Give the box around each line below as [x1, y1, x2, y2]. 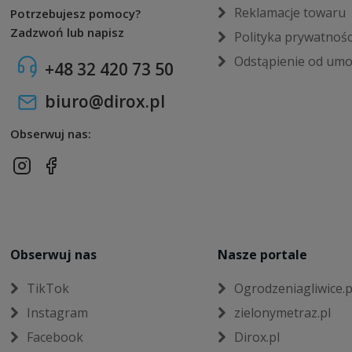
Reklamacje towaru [233, 3, 346, 21]
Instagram [27, 304, 89, 322]
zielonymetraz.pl [233, 304, 331, 322]
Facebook [27, 328, 84, 346]
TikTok [27, 280, 70, 298]
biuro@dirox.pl [45, 90, 166, 112]
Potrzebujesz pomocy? [10, 5, 141, 21]
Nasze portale [217, 246, 307, 264]
